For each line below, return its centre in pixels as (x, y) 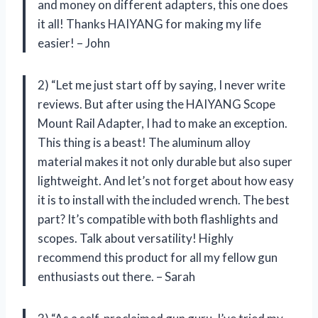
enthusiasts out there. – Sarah (116, 277)
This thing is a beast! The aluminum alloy (144, 143)
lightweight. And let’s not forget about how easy (166, 181)
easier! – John (74, 43)
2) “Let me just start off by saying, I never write (161, 85)
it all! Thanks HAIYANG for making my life (149, 24)
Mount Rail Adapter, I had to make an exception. (163, 124)
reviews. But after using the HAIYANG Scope (157, 104)
